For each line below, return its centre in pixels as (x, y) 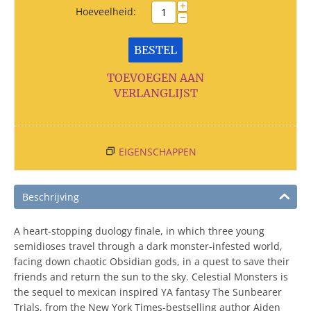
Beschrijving (51, 197)
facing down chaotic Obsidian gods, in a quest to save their (152, 261)
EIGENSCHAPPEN (157, 152)
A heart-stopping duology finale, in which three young (139, 231)
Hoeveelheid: (106, 11)
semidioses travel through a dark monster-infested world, (148, 246)
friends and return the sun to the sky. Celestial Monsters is (151, 277)
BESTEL (155, 50)
